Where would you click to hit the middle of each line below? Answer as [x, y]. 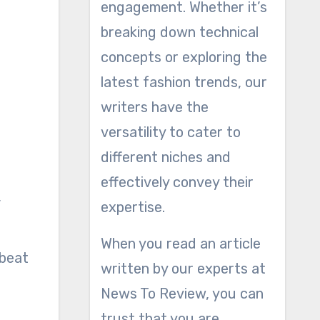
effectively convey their [177, 182]
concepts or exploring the [184, 57]
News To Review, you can [182, 294]
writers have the [154, 107]
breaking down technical [179, 32]
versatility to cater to [170, 132]
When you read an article [180, 244]
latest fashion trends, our [184, 82]
